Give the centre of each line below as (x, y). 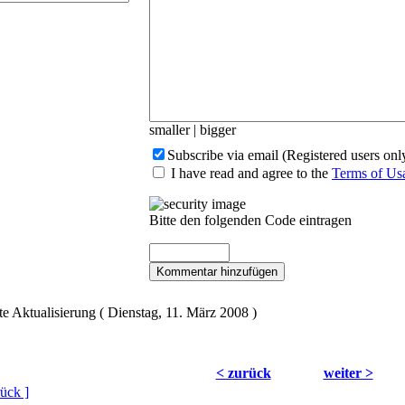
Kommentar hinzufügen (217, 271)
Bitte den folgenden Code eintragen (250, 220)
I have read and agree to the (250, 173)
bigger (218, 129)
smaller (170, 129)
